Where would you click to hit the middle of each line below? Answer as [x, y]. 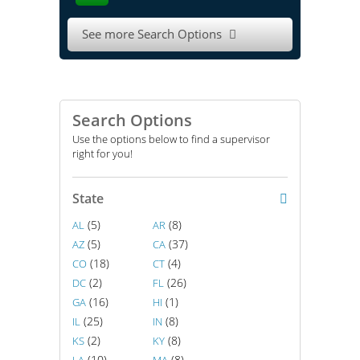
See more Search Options [153, 34]
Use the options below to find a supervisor [171, 139]
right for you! [102, 153]
